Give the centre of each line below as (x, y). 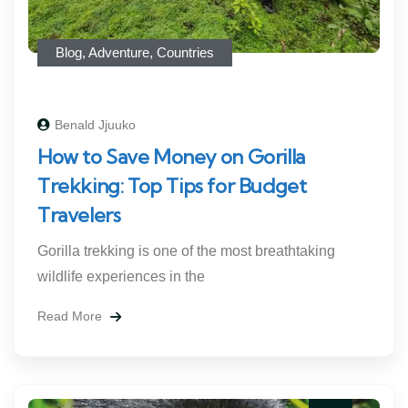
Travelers (81, 214)
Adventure (119, 52)
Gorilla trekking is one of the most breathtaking (186, 250)
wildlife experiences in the (121, 276)
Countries (185, 52)
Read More (71, 316)
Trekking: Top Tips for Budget (172, 185)
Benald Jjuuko (95, 124)
